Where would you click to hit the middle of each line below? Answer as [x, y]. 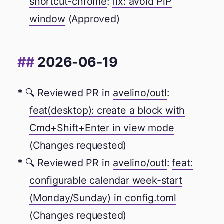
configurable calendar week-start [106, 181]
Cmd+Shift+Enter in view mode [102, 128]
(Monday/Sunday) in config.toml [103, 198]
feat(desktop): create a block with [107, 111]
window [47, 19]
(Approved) [92, 19]
